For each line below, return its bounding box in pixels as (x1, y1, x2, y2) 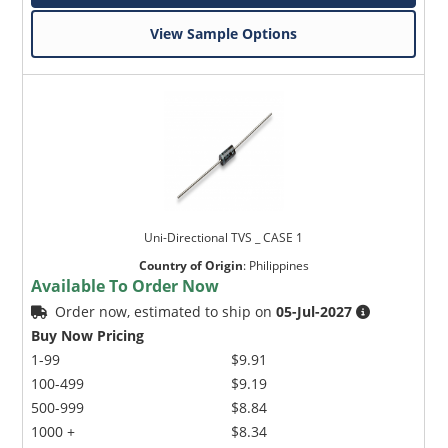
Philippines (248, 257, 309, 275)
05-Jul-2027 (276, 302, 353, 322)
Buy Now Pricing (31, 326, 145, 346)
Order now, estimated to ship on (55, 302, 277, 322)
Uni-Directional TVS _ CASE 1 (144, 229, 304, 247)
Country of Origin (138, 257, 243, 275)
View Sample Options (150, 24, 298, 44)
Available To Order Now (31, 275, 220, 298)
